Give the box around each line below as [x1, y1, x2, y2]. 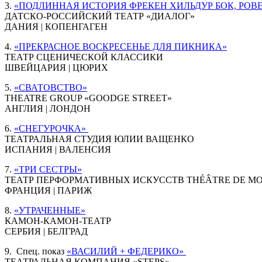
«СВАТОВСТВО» [14, 82, 87, 92]
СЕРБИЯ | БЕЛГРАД [5, 226, 88, 236]
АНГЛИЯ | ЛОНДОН [5, 103, 91, 113]
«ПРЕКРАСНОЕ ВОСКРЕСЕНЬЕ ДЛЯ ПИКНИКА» [14, 41, 227, 51]
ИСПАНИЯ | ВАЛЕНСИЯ [5, 144, 111, 154]
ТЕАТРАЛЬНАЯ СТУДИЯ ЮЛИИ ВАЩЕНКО [5, 133, 194, 144]
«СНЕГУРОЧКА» [14, 123, 88, 133]
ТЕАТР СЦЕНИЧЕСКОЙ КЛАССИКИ [5, 51, 163, 62]
